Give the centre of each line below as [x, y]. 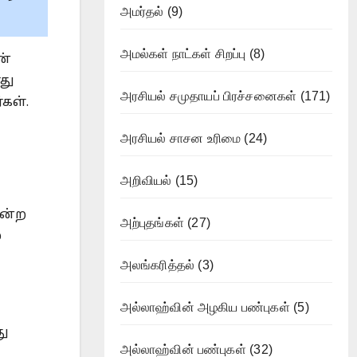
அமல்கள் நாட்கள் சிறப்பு [183, 54]
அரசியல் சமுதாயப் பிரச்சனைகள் [208, 96]
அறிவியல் [146, 180]
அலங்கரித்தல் [157, 265]
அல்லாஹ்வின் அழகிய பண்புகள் [205, 307]
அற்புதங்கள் [152, 223]
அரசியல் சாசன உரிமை [180, 138]
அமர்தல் [142, 12]
